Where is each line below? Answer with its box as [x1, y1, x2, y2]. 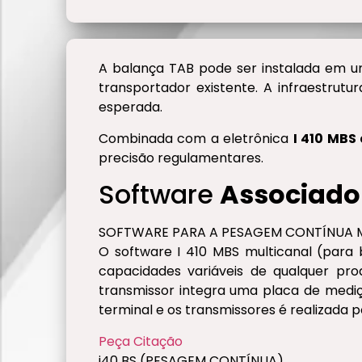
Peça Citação [99, 331, 183, 351]
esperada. [99, 98, 162, 117]
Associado [220, 176, 360, 213]
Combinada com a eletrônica [99, 128, 293, 148]
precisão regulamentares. [99, 148, 263, 167]
